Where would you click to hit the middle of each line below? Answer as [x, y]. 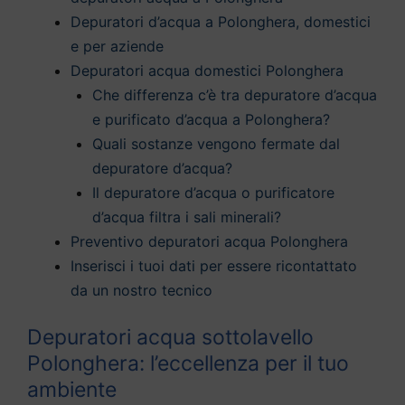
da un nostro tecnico [141, 290]
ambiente [72, 389]
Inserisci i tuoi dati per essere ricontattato [214, 265]
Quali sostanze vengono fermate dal [216, 143]
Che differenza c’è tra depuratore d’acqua [235, 94]
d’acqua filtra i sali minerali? [187, 217]
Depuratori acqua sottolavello [170, 337]
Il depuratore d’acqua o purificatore [213, 192]
